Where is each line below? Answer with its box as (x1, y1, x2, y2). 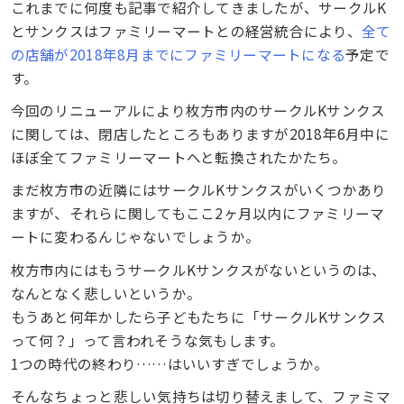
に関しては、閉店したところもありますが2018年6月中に (10, 124, 390, 144)
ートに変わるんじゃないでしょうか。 (10, 226, 261, 247)
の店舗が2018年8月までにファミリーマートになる (10, 43, 346, 64)
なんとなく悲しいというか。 (10, 282, 202, 303)
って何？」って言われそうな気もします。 (10, 329, 285, 350)
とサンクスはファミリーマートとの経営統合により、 (10, 20, 362, 41)
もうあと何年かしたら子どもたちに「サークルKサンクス (10, 306, 387, 326)
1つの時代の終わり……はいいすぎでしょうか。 (10, 353, 329, 373)
